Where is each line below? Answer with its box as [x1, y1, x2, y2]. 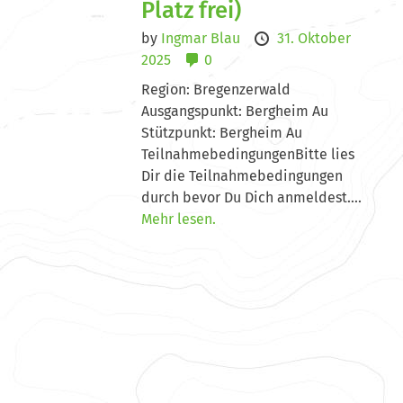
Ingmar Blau [161, 29, 245, 47]
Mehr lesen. [141, 210, 217, 228]
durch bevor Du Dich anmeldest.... [141, 188, 363, 206]
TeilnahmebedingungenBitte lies [141, 145, 355, 163]
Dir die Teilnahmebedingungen [141, 166, 344, 184]
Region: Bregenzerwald [141, 80, 291, 98]
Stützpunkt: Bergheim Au [141, 123, 303, 141]
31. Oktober [277, 29, 352, 47]
